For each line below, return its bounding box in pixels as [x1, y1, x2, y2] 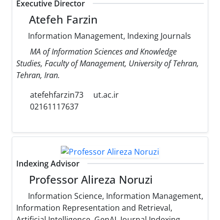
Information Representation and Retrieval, [16, 202, 172, 213]
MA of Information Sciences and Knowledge [30, 46, 177, 57]
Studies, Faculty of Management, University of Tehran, [16, 58, 199, 69]
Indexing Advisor [16, 158, 80, 169]
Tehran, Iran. [16, 70, 60, 81]
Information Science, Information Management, [26, 190, 203, 201]
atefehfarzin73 [28, 89, 83, 101]
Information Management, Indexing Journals [26, 30, 191, 42]
